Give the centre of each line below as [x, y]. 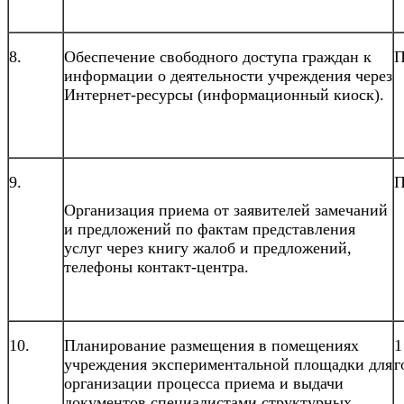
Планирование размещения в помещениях [211, 345]
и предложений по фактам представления [212, 229]
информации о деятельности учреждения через [228, 75]
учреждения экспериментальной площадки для [228, 364]
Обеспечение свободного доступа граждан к [218, 56]
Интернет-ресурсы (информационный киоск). [224, 94]
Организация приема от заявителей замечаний [226, 210]
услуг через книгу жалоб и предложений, [208, 248]
